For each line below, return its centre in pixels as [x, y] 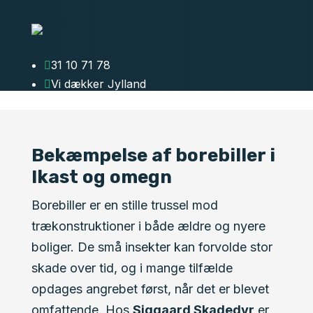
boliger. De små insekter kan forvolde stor [152, 247]
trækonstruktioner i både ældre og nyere [148, 226]
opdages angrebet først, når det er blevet [150, 289]
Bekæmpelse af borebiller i [153, 155]
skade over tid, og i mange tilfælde [132, 268]
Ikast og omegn [101, 177]
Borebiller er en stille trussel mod [124, 205]
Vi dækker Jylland [98, 84]
